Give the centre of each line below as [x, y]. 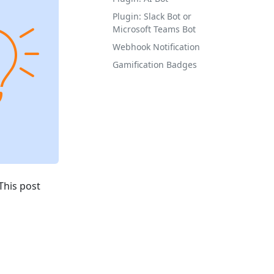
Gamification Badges [155, 65]
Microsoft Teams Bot [154, 29]
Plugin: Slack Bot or [152, 16]
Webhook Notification [156, 47]
